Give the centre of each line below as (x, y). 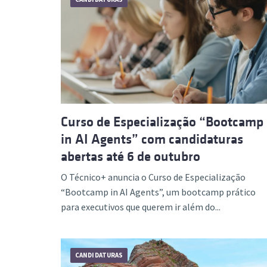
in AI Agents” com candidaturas (152, 139)
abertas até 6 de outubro (131, 156)
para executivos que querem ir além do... (141, 207)
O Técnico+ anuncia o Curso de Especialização (153, 177)
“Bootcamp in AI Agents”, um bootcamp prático (158, 192)
